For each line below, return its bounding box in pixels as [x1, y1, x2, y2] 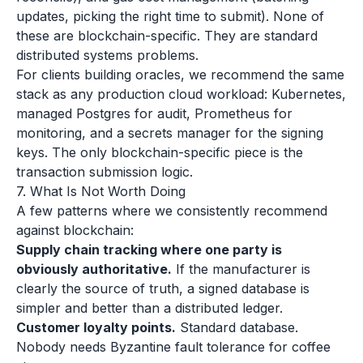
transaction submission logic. [16, 164, 193, 180]
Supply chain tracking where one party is [16, 241, 282, 258]
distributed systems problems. [16, 47, 199, 63]
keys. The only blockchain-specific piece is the [16, 144, 303, 160]
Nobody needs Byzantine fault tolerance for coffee [16, 339, 331, 355]
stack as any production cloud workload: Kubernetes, [16, 86, 346, 102]
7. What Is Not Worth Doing [16, 183, 186, 199]
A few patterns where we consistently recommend [16, 203, 327, 219]
